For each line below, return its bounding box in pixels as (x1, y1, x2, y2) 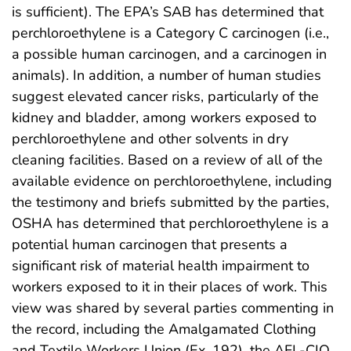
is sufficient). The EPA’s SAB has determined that (12, 2, 324, 21)
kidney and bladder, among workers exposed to (12, 107, 317, 127)
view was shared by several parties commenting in (12, 298, 334, 317)
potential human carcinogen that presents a (12, 234, 288, 254)
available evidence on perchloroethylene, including (12, 171, 332, 190)
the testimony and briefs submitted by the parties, (12, 192, 329, 212)
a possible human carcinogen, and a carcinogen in (12, 44, 327, 63)
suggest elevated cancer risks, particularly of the (12, 86, 319, 106)
